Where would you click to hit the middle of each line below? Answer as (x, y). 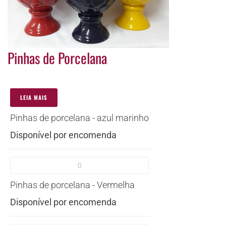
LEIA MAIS (34, 97)
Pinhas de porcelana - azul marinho (79, 118)
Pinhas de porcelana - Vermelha (72, 185)
